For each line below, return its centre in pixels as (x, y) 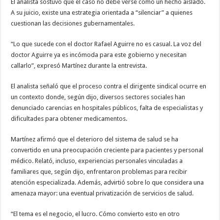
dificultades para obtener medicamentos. (69, 119)
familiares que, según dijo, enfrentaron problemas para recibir (99, 172)
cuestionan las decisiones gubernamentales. (73, 24)
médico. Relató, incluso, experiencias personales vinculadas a (97, 161)
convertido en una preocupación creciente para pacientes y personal (107, 150)
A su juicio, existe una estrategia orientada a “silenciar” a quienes (102, 13)
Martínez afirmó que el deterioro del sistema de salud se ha (95, 139)
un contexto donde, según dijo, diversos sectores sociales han (98, 97)
